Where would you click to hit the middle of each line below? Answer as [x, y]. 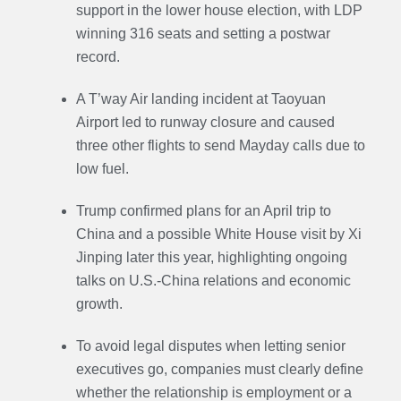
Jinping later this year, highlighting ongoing [211, 257]
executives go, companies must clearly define [219, 369]
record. [98, 57]
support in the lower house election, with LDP [219, 11]
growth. [99, 303]
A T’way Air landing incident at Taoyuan [200, 99]
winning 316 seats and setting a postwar [203, 34]
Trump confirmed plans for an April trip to [203, 210]
